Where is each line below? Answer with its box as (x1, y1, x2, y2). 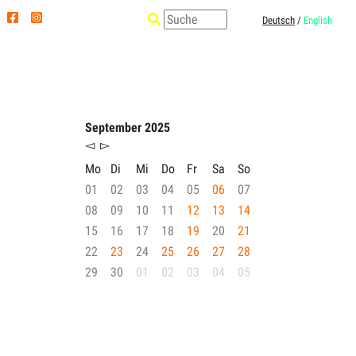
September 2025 (85, 120, 170, 135)
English (304, 14, 332, 26)
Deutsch (262, 14, 295, 26)
